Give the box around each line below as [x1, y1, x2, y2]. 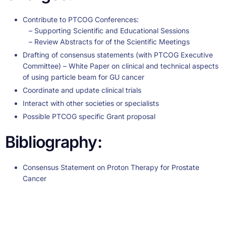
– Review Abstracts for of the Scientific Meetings [23, 37, 190, 46]
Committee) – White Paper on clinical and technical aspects [23, 61, 218, 70]
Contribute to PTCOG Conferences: [23, 15, 139, 24]
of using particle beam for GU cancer [23, 72, 144, 81]
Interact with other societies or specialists [23, 99, 159, 108]
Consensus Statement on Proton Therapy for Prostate [23, 162, 199, 172]
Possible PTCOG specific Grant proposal [23, 112, 155, 121]
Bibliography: [5, 132, 102, 152]
